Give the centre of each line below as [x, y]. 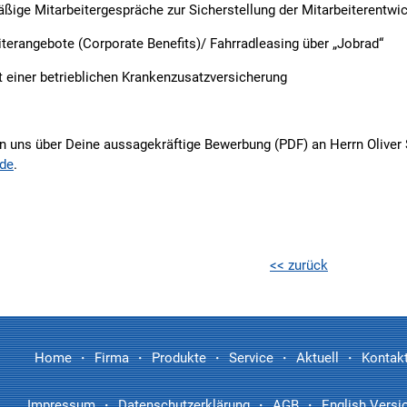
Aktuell [318, 357]
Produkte [179, 357]
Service [251, 357]
